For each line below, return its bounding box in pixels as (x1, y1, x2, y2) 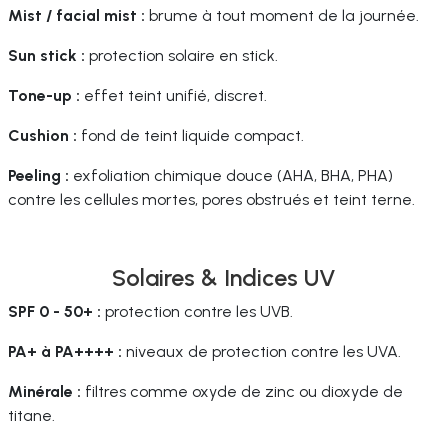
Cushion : (8, 126, 77, 145)
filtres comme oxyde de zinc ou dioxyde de (81, 382, 403, 401)
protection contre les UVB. (101, 302, 293, 321)
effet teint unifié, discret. (80, 86, 267, 105)
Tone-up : (8, 86, 80, 105)
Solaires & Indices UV (112, 264, 336, 292)
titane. (8, 406, 55, 425)
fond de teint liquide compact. (77, 126, 304, 145)
